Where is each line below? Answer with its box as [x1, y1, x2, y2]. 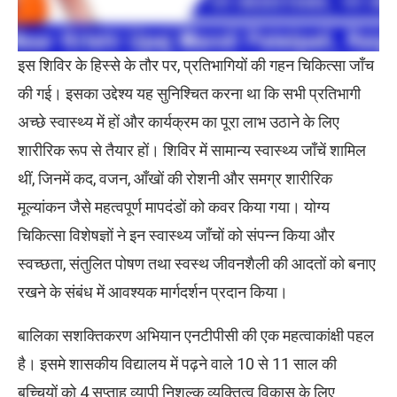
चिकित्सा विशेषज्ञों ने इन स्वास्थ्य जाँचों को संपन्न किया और [18, 226, 335, 245]
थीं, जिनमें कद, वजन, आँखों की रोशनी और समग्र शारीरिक [18, 169, 332, 189]
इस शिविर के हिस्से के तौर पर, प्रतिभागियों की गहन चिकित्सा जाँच [18, 56, 374, 75]
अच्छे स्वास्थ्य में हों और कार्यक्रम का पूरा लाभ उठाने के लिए [18, 113, 339, 132]
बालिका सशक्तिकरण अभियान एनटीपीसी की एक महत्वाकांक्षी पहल [18, 326, 374, 346]
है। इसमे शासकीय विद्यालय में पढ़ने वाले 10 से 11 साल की [18, 354, 337, 374]
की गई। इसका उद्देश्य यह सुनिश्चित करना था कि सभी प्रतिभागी [18, 84, 361, 104]
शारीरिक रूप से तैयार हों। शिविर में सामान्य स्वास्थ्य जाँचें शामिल [18, 141, 366, 160]
